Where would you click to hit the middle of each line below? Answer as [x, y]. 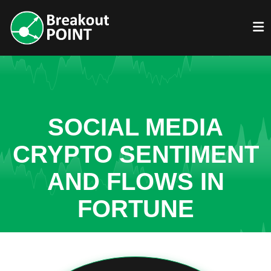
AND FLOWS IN [135, 181]
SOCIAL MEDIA [135, 127]
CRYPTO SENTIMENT [135, 154]
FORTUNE [135, 209]
